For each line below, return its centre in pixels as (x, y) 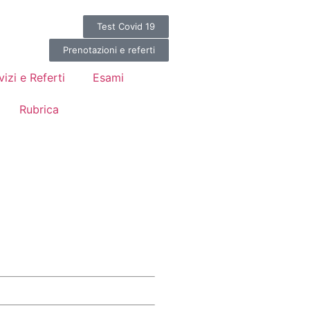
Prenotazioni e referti (109, 50)
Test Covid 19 (126, 26)
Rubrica (39, 109)
